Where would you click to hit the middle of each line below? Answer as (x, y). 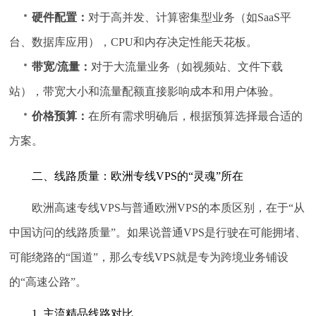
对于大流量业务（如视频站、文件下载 (187, 67)
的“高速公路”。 (48, 282)
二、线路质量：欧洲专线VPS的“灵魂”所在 (138, 176)
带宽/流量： (62, 67)
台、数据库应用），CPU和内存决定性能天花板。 (134, 42)
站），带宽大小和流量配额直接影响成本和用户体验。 (145, 92)
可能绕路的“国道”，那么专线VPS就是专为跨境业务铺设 (149, 257)
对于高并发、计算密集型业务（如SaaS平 (190, 18)
